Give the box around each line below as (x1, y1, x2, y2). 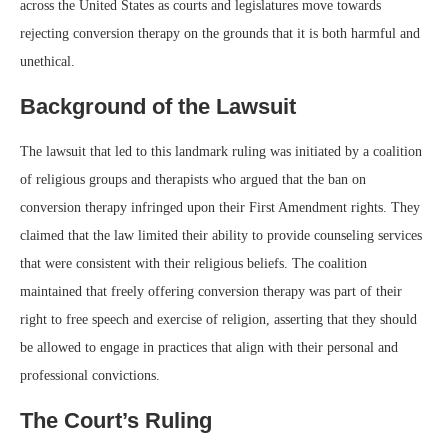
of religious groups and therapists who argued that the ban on (20, 171, 366, 187)
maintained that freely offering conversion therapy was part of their (20, 283, 402, 299)
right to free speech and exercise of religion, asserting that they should (20, 311, 417, 327)
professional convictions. (20, 367, 160, 383)
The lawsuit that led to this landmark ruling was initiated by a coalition (20, 143, 422, 159)
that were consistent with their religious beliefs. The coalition (20, 255, 367, 271)
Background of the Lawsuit (20, 93, 296, 119)
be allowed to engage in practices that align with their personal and (20, 339, 398, 355)
